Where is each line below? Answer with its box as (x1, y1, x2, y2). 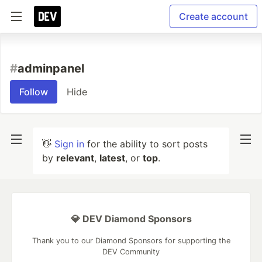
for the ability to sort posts (84, 138, 208, 150)
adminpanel (18, 61, 84, 75)
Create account (179, 11, 248, 22)
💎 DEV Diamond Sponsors (70, 213, 192, 225)
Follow (19, 86, 48, 98)
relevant (56, 152, 94, 164)
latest (99, 152, 125, 164)
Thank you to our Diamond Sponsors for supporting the (32, 236, 230, 245)
